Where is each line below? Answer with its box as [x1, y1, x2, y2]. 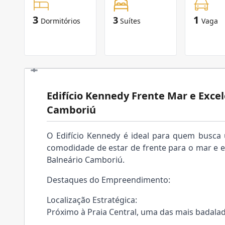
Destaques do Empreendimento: [47, 174, 170, 185]
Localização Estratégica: [47, 194, 137, 205]
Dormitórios [41, 16, 80, 26]
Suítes [120, 16, 141, 26]
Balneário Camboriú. [47, 154, 125, 165]
